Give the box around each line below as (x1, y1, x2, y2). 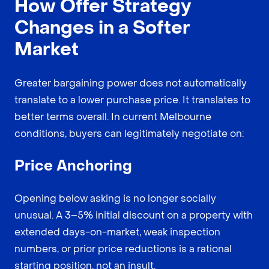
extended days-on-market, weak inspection (14, 225, 220, 238)
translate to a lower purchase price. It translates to (14, 93, 250, 106)
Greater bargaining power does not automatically (14, 76, 247, 89)
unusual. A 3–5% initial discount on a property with (14, 208, 253, 222)
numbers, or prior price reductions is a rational (14, 242, 232, 255)
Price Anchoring (14, 156, 132, 175)
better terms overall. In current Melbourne (14, 110, 211, 123)
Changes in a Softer (14, 16, 190, 40)
